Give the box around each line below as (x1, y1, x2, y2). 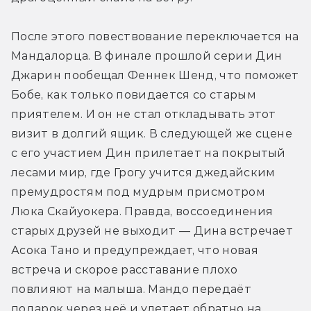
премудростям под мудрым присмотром (11, 185, 265, 199)
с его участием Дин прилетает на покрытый (11, 146, 286, 160)
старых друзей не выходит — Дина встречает (11, 224, 294, 238)
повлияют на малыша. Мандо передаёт (11, 283, 251, 296)
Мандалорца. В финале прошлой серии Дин (11, 49, 283, 63)
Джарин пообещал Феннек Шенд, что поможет (11, 69, 299, 83)
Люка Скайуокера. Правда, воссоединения (11, 205, 274, 219)
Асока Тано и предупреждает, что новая (11, 244, 258, 258)
